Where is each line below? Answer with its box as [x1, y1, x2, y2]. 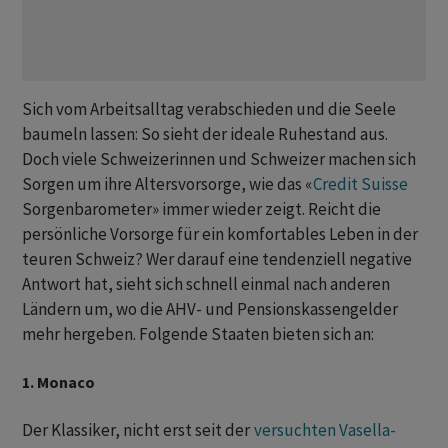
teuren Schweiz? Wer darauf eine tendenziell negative [22, 248, 412, 271]
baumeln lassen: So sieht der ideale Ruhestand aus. [22, 123, 388, 146]
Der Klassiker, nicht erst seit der [22, 419, 253, 442]
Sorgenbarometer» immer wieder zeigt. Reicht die [22, 198, 381, 221]
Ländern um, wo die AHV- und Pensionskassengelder [22, 298, 398, 321]
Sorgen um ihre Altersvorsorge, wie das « [22, 173, 312, 196]
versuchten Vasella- [254, 419, 396, 442]
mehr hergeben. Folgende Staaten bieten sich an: [22, 323, 374, 346]
